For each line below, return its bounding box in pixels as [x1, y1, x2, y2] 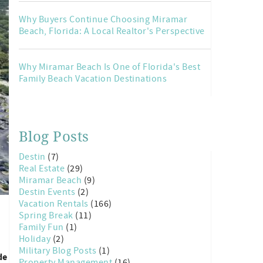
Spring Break [19, 210, 76, 221]
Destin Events [19, 186, 77, 198]
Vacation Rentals [19, 198, 91, 210]
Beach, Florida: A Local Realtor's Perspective [19, 25, 205, 37]
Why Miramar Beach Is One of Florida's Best [19, 61, 201, 73]
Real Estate [19, 163, 67, 174]
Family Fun [19, 221, 66, 233]
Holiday [19, 233, 53, 245]
